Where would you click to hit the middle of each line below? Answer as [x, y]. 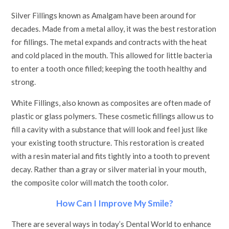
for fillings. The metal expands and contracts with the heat [109, 42]
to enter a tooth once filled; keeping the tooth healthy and [109, 68]
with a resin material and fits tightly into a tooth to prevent [111, 156]
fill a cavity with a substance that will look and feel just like [110, 129]
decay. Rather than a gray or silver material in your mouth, [109, 169]
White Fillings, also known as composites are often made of [111, 103]
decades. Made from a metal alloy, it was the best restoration [114, 29]
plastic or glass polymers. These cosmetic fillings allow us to [113, 116]
